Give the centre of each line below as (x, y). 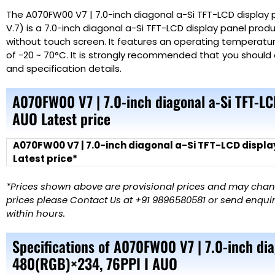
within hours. (36, 214)
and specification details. (64, 68)
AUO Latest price (61, 118)
